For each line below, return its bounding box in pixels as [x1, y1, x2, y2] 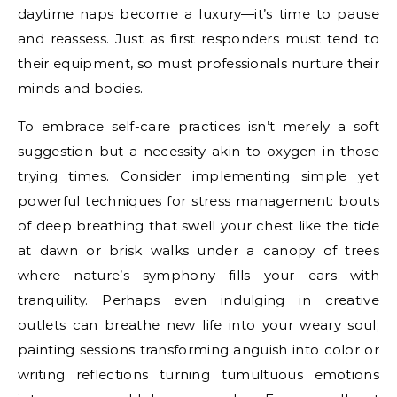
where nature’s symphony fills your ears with [18, 266, 379, 284]
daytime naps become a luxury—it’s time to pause [18, 4, 379, 22]
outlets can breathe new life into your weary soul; [18, 315, 379, 333]
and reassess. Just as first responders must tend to [18, 29, 379, 47]
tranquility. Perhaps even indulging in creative [18, 291, 379, 308]
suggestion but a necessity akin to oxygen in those [18, 142, 379, 160]
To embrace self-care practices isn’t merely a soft [18, 117, 379, 135]
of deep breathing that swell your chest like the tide [18, 216, 379, 234]
